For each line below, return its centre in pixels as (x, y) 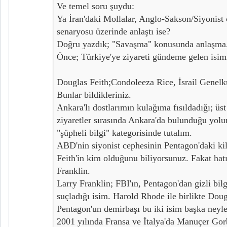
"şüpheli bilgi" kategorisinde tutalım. (124, 133)
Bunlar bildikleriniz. (94, 94)
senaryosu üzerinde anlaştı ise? (113, 31)
